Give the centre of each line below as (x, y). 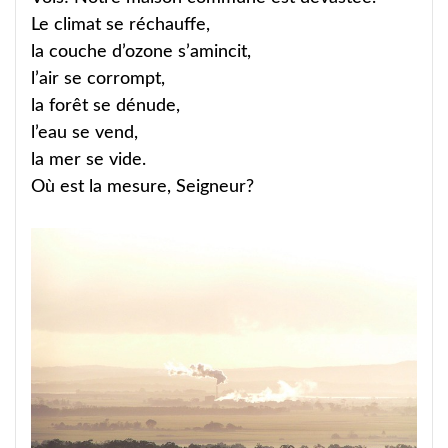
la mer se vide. (88, 159)
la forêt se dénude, (110, 105)
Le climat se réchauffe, (120, 24)
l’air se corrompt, (98, 78)
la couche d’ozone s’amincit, (141, 51)
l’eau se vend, (84, 132)
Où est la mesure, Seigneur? (142, 186)
